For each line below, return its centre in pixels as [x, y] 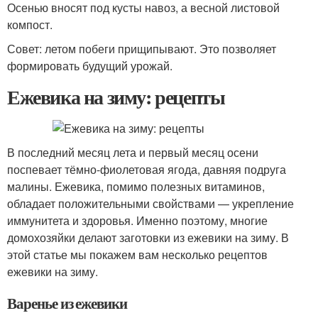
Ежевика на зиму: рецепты [116, 97]
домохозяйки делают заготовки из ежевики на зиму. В [148, 237]
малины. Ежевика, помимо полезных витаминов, [136, 186]
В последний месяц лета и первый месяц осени [133, 152]
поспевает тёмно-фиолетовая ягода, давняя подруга [147, 169]
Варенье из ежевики [67, 303]
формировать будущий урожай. [90, 66]
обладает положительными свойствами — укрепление [150, 203]
